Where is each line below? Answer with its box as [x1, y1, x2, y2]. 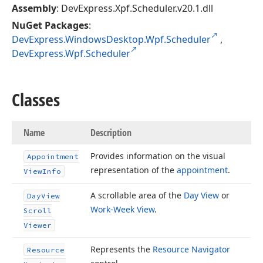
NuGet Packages [12, 19, 89, 32]
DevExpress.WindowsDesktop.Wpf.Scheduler [12, 33, 211, 46]
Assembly [12, 2, 56, 15]
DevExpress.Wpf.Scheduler [12, 47, 130, 60]
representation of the [90, 164, 177, 176]
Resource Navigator [153, 244, 230, 255]
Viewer [23, 221, 52, 230]
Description [90, 126, 131, 139]
